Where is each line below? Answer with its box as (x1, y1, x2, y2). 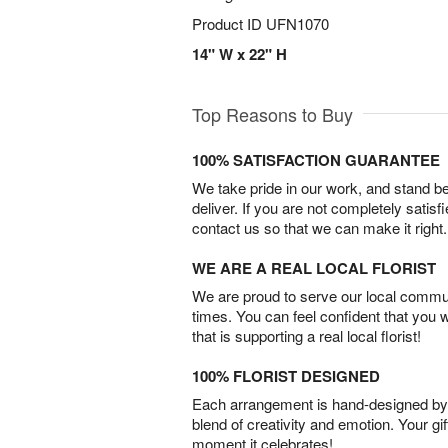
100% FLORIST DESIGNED (192, 365, 380, 387)
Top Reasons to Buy (192, 101, 353, 127)
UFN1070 (266, 13, 329, 34)
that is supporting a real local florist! (192, 325, 421, 346)
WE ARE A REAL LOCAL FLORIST (192, 257, 436, 279)
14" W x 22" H (192, 43, 287, 65)
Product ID (192, 13, 266, 34)
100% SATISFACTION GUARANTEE (192, 149, 440, 171)
